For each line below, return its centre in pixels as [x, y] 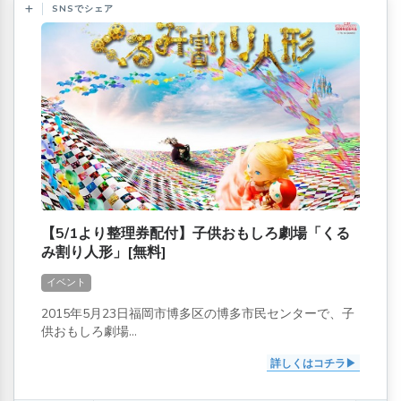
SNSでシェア [83, 9]
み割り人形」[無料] [104, 252]
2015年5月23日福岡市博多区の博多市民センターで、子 [198, 313]
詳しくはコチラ [308, 363]
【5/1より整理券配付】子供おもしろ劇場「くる [196, 233]
